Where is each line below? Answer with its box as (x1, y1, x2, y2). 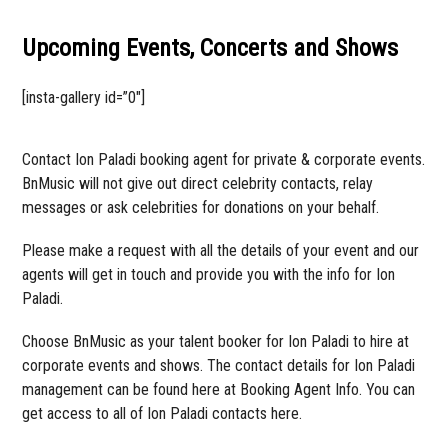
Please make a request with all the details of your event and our (22, 240, 420, 260)
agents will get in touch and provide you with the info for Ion (22, 264, 396, 284)
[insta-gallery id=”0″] (22, 87, 146, 107)
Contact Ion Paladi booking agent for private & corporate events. (22, 149, 426, 169)
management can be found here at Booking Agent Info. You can (22, 379, 416, 399)
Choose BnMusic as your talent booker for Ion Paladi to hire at (22, 331, 410, 351)
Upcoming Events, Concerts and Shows (22, 33, 399, 62)
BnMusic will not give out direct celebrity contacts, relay (22, 173, 374, 193)
